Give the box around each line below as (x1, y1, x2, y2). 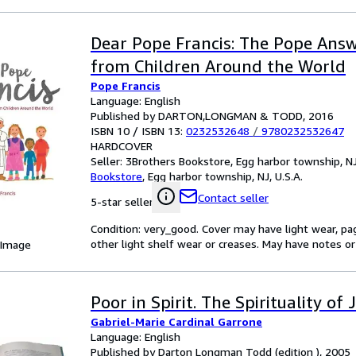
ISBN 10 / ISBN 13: (91, 124, 186, 137)
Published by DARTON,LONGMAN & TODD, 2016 (91, 109, 334, 122)
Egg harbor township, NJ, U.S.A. (148, 169, 303, 183)
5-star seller (91, 195, 153, 208)
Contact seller (198, 191, 269, 204)
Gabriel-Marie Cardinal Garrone (91, 315, 262, 328)
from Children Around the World (91, 56, 346, 76)
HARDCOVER (91, 139, 153, 153)
